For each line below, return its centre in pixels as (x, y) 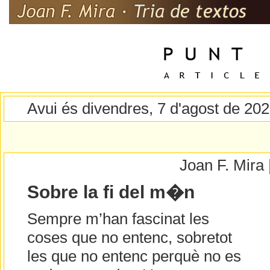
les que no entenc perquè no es (134, 256)
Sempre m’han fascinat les (118, 219)
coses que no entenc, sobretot (129, 238)
